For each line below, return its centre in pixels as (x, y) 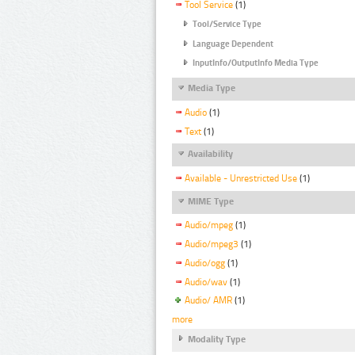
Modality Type (217, 340)
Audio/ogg (205, 263)
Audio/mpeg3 (212, 244)
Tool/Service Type (227, 25)
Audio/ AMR (208, 301)
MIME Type (211, 201)
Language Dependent (233, 44)
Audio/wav (206, 282)
